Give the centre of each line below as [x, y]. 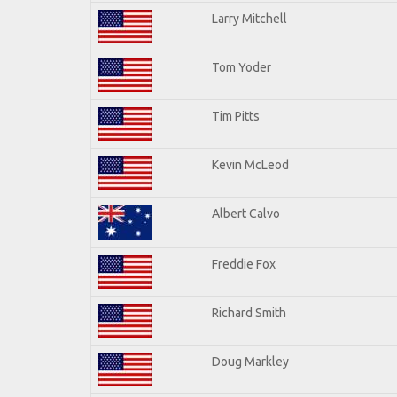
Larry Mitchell [249, 18]
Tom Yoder [241, 67]
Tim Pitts [236, 116]
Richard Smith [249, 312]
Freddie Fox [244, 264]
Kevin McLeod [250, 164]
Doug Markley [250, 361]
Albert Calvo [246, 213]
